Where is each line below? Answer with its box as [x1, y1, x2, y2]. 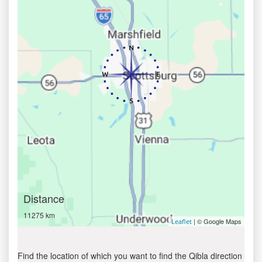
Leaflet [171, 217, 192, 226]
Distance [23, 191, 64, 206]
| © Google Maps [192, 216, 242, 226]
